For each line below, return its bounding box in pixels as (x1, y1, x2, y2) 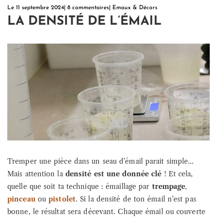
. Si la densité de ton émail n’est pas (75, 195, 196, 204)
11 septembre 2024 (16, 5, 64, 11)
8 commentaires (67, 5, 109, 11)
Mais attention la (7, 170, 65, 179)
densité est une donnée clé (65, 170, 162, 179)
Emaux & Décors (112, 5, 157, 11)
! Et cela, (161, 170, 193, 179)
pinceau (7, 195, 38, 204)
